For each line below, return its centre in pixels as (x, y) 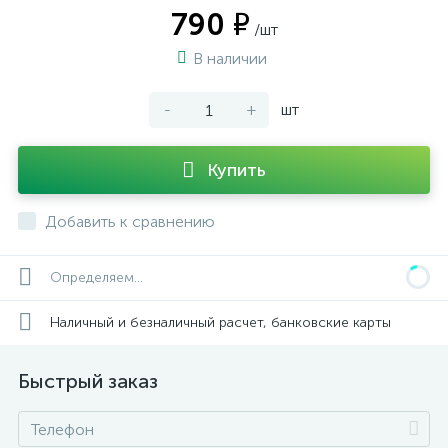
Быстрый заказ (88, 381)
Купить (236, 170)
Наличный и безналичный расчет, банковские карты (220, 322)
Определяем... (96, 277)
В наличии (232, 58)
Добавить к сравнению (130, 221)
